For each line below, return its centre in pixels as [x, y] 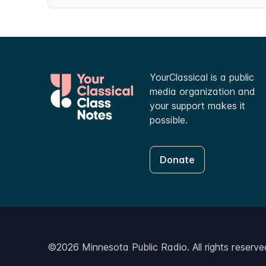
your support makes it [197, 106]
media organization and [202, 91]
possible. [168, 120]
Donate [177, 160]
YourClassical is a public [202, 77]
